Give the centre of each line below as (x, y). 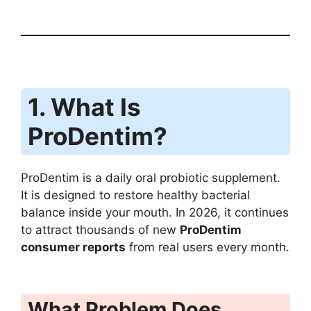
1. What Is (84, 107)
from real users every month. (208, 247)
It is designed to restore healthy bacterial (135, 195)
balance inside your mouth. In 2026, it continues (155, 212)
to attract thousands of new (100, 229)
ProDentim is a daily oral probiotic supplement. (151, 177)
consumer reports (73, 247)
